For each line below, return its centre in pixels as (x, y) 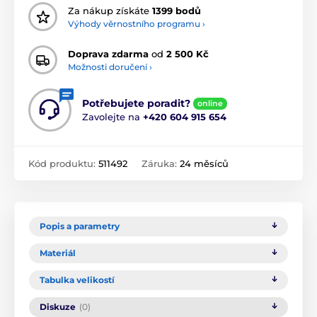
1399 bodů (177, 10)
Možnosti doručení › (110, 67)
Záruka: (161, 164)
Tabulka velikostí (77, 280)
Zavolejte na (113, 117)
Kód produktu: (63, 164)
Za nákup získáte (110, 10)
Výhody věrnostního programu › (137, 23)
